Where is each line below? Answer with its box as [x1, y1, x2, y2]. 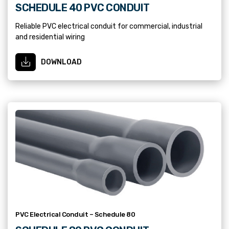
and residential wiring [15, 32, 85, 41]
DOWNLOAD [41, 57, 82, 66]
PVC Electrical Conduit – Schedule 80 [15, 210, 135, 218]
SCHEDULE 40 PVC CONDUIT [15, 1, 150, 14]
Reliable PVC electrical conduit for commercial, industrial [15, 21, 202, 31]
